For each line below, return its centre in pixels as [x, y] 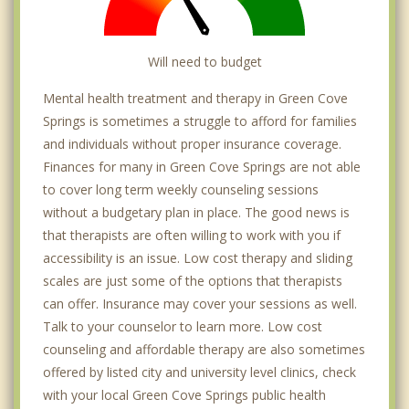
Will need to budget [204, 62]
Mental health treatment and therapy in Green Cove [195, 99]
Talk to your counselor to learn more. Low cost [183, 327]
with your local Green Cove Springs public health [184, 395]
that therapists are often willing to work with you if [192, 236]
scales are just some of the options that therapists [193, 281]
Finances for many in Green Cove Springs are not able [202, 167]
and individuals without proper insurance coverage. [192, 144]
